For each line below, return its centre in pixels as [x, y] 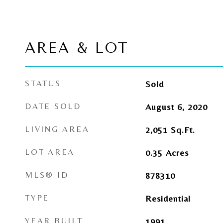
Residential [168, 198]
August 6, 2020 [176, 107]
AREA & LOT [77, 48]
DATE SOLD [53, 106]
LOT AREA [50, 152]
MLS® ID [47, 175]
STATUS [43, 83]
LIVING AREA [57, 129]
